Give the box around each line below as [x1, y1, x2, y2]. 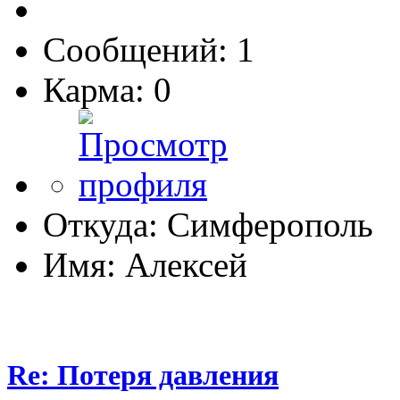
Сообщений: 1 [43, 30, 254, 70]
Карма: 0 [43, 71, 171, 110]
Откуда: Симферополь [43, 205, 373, 245]
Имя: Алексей [43, 246, 247, 285]
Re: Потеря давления [7, 359, 279, 392]
